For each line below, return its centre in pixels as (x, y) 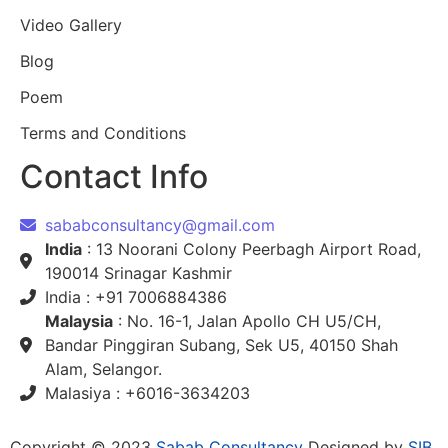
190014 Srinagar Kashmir (138, 273)
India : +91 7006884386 (136, 297)
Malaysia (79, 321)
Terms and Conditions (103, 133)
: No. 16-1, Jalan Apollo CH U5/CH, (247, 321)
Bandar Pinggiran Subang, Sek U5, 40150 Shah (221, 345)
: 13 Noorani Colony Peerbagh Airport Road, (251, 249)
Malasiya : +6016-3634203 (147, 393)
